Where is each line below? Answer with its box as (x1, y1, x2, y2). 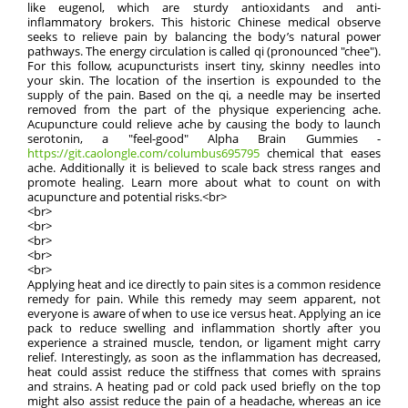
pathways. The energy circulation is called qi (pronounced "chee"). (27, 43, 381, 59)
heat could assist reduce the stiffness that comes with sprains (27, 363, 381, 380)
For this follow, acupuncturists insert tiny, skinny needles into (27, 57, 381, 74)
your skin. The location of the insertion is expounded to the (27, 72, 381, 88)
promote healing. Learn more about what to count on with (27, 174, 381, 190)
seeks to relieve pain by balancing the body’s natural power (27, 28, 381, 45)
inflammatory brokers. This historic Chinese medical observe (27, 14, 381, 30)
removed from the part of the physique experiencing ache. (27, 101, 381, 117)
